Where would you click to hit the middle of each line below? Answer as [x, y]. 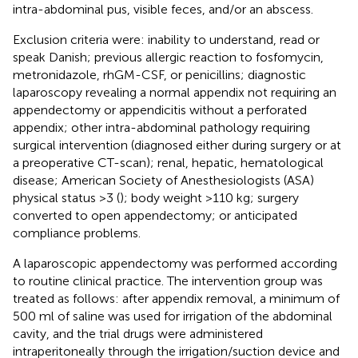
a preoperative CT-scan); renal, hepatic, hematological [168, 162]
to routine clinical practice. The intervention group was [168, 280]
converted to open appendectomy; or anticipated [155, 215]
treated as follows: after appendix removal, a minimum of [176, 298]
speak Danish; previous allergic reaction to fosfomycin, [168, 57]
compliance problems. [77, 233]
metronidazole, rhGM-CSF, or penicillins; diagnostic [159, 74]
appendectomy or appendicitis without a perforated [160, 109]
